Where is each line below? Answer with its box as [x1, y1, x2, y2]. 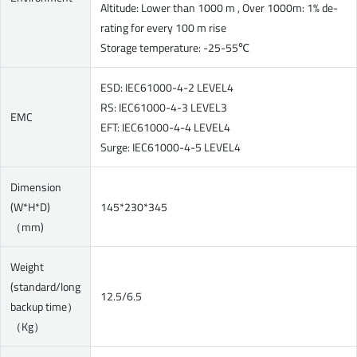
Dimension [10, 178, 61, 195]
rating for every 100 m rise [100, 19, 226, 36]
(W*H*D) [10, 198, 50, 215]
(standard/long [10, 278, 80, 295]
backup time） [10, 298, 78, 315]
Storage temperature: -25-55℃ [100, 39, 249, 56]
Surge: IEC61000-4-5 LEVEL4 [100, 139, 241, 155]
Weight [10, 258, 44, 275]
